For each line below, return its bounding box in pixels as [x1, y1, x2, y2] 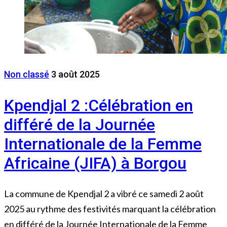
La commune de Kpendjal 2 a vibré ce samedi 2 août [4, 188, 204, 200]
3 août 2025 [51, 69, 100, 80]
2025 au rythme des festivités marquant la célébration [4, 203, 216, 215]
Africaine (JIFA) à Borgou [4, 153, 186, 173]
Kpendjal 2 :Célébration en [4, 95, 193, 115]
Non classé [4, 69, 49, 80]
